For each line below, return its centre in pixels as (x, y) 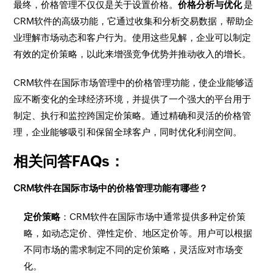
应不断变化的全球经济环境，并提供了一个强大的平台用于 (133, 99)
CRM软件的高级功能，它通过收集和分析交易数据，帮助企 (134, 21)
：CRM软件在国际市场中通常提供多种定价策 (153, 217)
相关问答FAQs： (69, 161)
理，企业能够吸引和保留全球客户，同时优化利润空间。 (128, 132)
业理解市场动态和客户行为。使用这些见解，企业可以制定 (133, 37)
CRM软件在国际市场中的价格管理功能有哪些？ (111, 188)
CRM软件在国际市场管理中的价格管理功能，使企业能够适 (134, 83)
